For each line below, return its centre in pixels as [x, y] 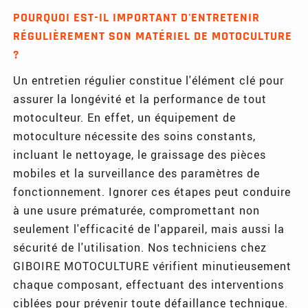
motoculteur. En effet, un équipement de [125, 117]
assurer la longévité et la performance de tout [140, 98]
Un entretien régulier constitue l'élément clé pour [149, 80]
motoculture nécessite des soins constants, [135, 135]
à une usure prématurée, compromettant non [137, 210]
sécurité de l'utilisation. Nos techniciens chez [140, 247]
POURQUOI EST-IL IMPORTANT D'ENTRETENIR [137, 17]
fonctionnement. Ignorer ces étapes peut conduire [152, 191]
